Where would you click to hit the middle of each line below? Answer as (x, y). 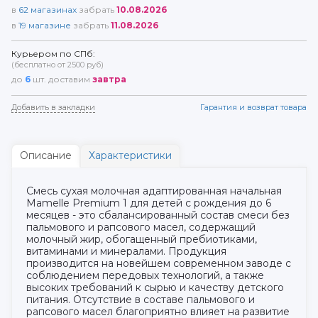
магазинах (53, 9)
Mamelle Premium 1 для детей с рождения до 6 (149, 203)
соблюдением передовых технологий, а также (145, 276)
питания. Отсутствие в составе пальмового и (141, 300)
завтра (109, 79)
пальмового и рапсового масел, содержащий (141, 227)
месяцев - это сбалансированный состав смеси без (158, 215)
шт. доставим (61, 79)
